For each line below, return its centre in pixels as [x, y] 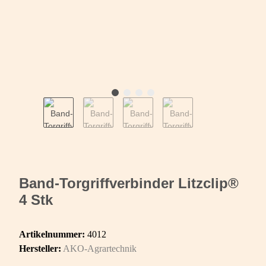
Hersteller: [40, 248]
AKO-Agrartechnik [100, 248]
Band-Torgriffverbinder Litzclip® [129, 183]
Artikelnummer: [53, 234]
